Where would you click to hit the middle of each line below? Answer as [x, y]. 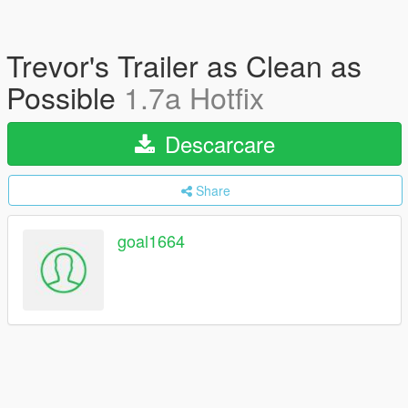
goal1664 [151, 241]
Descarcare [216, 143]
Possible [65, 97]
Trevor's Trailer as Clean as [184, 65]
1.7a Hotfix [194, 97]
